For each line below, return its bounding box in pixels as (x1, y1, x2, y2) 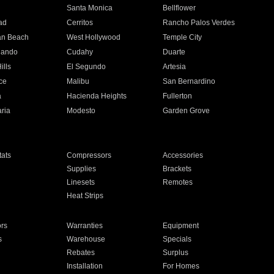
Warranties (66, 221, 103, 230)
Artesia (163, 62, 187, 71)
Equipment (163, 221, 199, 230)
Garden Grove (163, 106, 210, 115)
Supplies (66, 165, 96, 173)
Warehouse (66, 235, 105, 243)
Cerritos (66, 18, 93, 27)
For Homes (163, 262, 200, 270)
